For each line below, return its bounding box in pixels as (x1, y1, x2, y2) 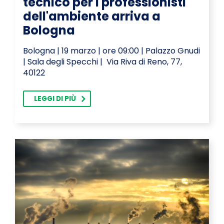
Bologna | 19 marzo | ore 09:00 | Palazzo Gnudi (23, 45, 200, 57)
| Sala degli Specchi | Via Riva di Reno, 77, (23, 56, 182, 68)
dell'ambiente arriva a (23, 8, 160, 25)
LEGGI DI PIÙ (34, 94, 76, 104)
